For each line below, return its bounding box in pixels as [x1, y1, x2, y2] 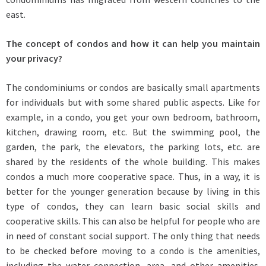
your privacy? [6, 52, 62, 64]
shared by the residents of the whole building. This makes [6, 155, 260, 167]
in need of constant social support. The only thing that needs [6, 229, 260, 242]
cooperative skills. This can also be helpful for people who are [6, 214, 260, 227]
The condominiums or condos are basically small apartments [6, 81, 260, 93]
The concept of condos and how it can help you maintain [6, 37, 260, 49]
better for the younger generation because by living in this [6, 185, 260, 197]
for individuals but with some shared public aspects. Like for [6, 96, 260, 108]
